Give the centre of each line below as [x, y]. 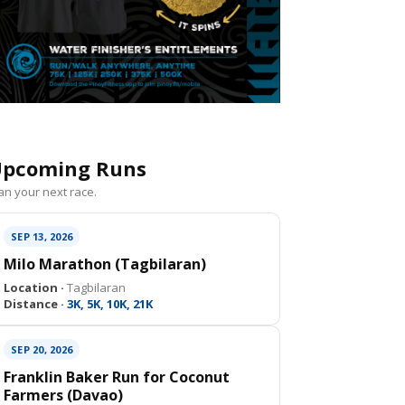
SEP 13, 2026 [42, 236]
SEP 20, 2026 [42, 349]
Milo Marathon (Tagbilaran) [105, 264]
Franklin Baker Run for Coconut [117, 377]
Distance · [34, 304]
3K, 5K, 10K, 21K [108, 304]
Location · [34, 287]
